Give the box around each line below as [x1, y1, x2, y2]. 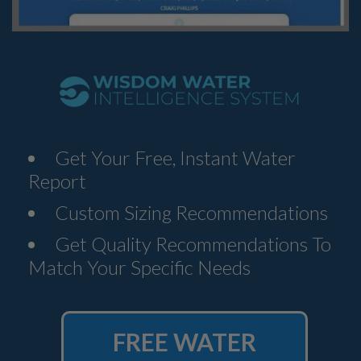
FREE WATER [113, 326, 256, 356]
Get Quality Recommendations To [55, 231, 331, 255]
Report [28, 168, 86, 193]
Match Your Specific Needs [28, 255, 251, 279]
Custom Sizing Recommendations [55, 200, 328, 224]
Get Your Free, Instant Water [55, 145, 296, 169]
